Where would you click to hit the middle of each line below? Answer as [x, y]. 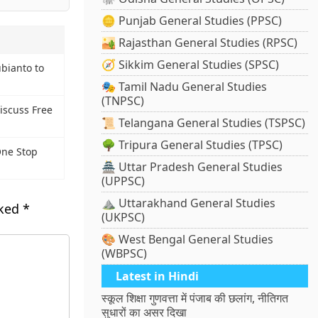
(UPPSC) [124, 181]
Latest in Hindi [158, 276]
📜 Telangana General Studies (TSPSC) [204, 123]
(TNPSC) [123, 101]
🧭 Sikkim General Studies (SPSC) [191, 65]
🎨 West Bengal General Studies [188, 240]
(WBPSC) [125, 254]
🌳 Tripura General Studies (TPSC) [192, 145]
